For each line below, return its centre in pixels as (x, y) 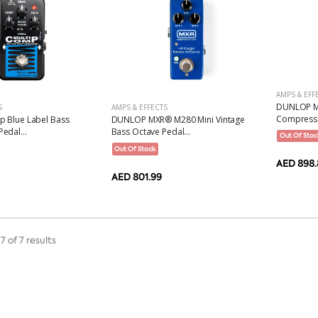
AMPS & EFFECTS (139, 108)
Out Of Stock (135, 149)
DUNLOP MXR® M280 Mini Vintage (178, 120)
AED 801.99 (136, 177)
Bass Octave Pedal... (151, 132)
